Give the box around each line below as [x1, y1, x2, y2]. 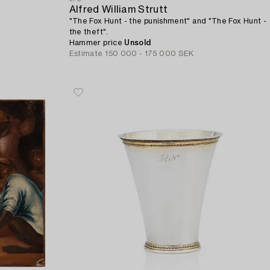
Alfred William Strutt [69, 4, 168, 14]
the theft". [69, 28, 108, 36]
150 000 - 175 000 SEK [105, 49, 194, 57]
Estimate [69, 49, 103, 57]
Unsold [124, 39, 151, 46]
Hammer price [69, 39, 125, 46]
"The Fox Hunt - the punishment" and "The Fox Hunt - [69, 17, 267, 25]
